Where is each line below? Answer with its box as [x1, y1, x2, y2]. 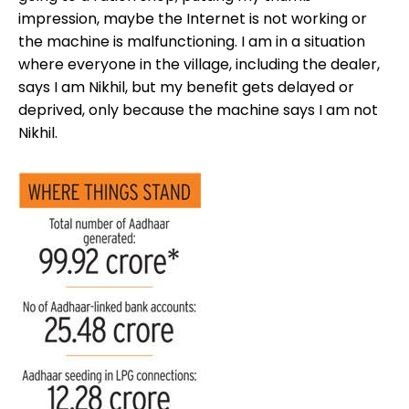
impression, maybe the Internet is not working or [18, 8, 367, 30]
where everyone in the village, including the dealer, [18, 54, 380, 76]
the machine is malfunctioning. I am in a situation [18, 31, 365, 53]
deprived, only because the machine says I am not [18, 100, 378, 121]
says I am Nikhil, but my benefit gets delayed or [18, 77, 354, 99]
